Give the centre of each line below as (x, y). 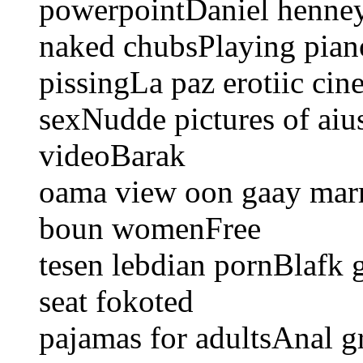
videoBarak (112, 156)
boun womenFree (150, 228)
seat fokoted (116, 301)
